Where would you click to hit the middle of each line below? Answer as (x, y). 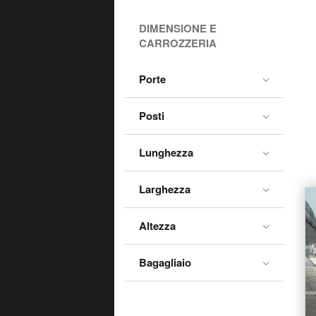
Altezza (157, 226)
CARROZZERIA (178, 43)
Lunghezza (166, 152)
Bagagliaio (165, 262)
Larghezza (165, 189)
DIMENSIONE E (178, 28)
